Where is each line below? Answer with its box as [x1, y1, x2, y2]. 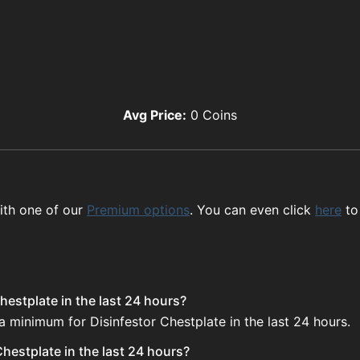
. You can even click [190, 202, 311, 219]
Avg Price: [123, 106, 186, 123]
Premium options [87, 202, 190, 219]
